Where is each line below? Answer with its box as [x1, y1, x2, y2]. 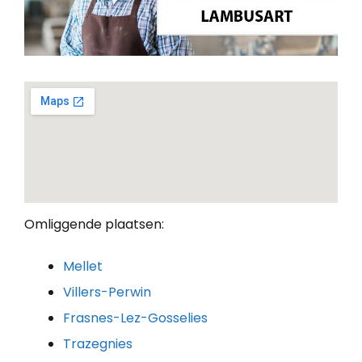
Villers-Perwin [63, 282, 151, 301]
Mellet [63, 256, 103, 276]
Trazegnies [63, 334, 133, 353]
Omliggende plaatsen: [24, 214, 164, 234]
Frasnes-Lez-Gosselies [63, 308, 208, 327]
